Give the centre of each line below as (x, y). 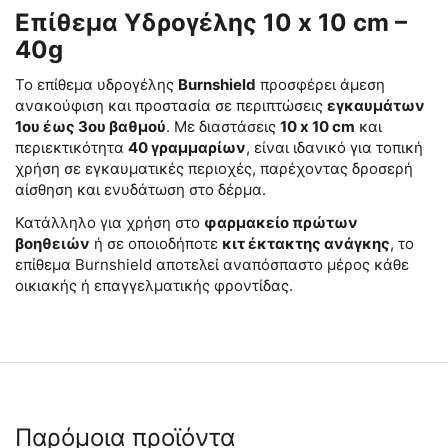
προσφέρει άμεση (320, 84)
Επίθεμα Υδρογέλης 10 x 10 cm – (211, 22)
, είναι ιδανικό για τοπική (334, 147)
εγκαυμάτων (376, 105)
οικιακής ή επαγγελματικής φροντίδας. (154, 285)
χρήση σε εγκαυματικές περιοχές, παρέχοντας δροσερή (214, 168)
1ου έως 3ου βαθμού (90, 126)
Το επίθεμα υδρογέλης (96, 84)
